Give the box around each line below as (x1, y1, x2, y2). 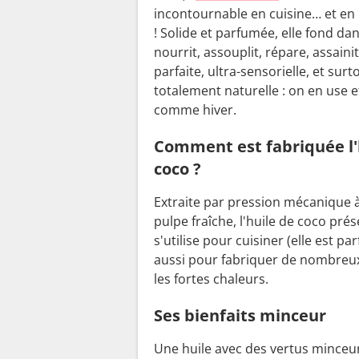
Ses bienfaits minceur (154, 304, 326, 326)
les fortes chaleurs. (154, 269, 268, 288)
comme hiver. (154, 100, 236, 119)
